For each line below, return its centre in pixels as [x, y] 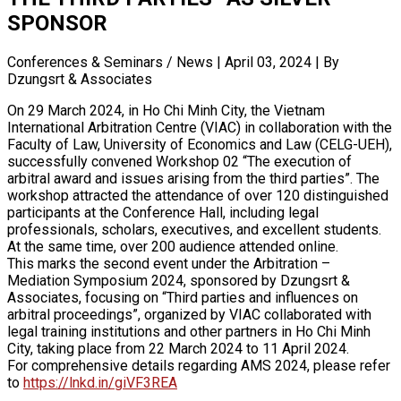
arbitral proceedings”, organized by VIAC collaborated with [189, 314]
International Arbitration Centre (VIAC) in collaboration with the [200, 127]
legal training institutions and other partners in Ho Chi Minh [189, 331]
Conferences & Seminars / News [110, 62]
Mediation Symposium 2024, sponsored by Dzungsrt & [179, 280]
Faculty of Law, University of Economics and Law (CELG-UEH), [200, 144]
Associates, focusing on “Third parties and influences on [183, 297]
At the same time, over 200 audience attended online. [173, 246]
